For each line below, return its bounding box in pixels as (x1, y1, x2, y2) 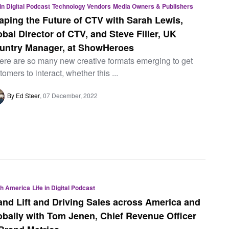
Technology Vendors (52, 1, 111, 11)
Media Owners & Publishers (113, 1, 194, 11)
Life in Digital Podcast (32, 182, 96, 192)
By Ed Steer (7, 91, 40, 100)
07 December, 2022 (43, 91, 98, 100)
